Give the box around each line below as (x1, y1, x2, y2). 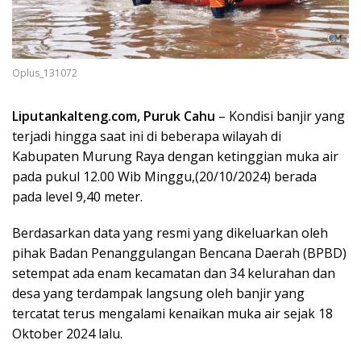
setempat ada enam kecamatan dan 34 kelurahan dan (12, 264, 335, 283)
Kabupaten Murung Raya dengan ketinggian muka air (12, 147, 338, 166)
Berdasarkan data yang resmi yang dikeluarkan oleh (12, 224, 328, 243)
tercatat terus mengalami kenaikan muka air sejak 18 (12, 305, 333, 323)
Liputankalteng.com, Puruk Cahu (12, 107, 215, 126)
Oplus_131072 (12, 66, 77, 81)
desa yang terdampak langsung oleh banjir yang (12, 284, 305, 303)
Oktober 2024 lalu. (12, 325, 122, 343)
